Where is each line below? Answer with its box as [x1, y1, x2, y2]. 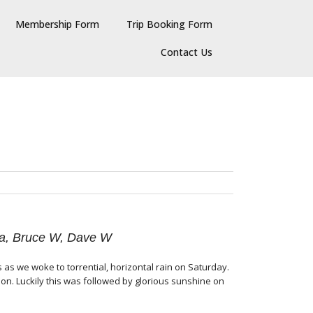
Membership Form [15, 17, 99, 31]
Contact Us [161, 45, 212, 59]
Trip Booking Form [126, 17, 212, 31]
